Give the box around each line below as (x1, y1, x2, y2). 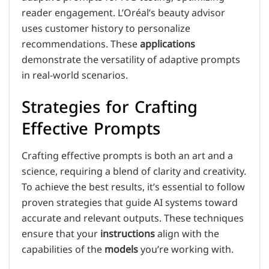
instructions (100, 223, 155, 244)
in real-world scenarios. (22, 65, 128, 86)
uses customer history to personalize (22, 18, 190, 39)
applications (140, 34, 195, 55)
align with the (155, 223, 219, 244)
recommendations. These (22, 34, 140, 55)
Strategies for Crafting (22, 92, 198, 124)
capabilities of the (22, 239, 104, 260)
